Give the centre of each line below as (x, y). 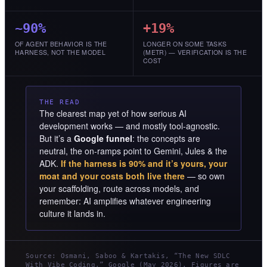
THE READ (60, 103)
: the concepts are (166, 139)
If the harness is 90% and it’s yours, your (144, 164)
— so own (205, 176)
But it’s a (57, 139)
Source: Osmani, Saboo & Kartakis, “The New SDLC (128, 256)
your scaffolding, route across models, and (119, 189)
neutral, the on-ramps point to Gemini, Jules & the (133, 151)
